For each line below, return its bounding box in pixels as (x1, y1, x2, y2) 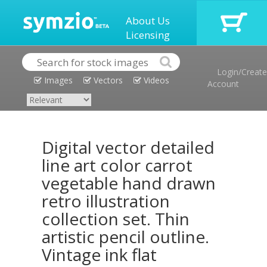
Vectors (91, 74, 123, 86)
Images (42, 74, 73, 86)
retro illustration (42, 190, 170, 212)
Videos (141, 74, 169, 86)
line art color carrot (42, 154, 193, 176)
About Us (126, 14, 170, 27)
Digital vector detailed (42, 136, 215, 159)
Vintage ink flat (42, 243, 157, 266)
